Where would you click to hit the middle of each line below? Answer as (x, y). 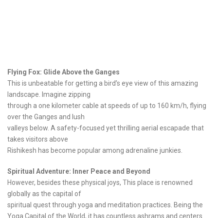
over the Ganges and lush (46, 117)
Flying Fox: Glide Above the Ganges (64, 72)
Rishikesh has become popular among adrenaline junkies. (95, 151)
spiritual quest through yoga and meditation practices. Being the (105, 205)
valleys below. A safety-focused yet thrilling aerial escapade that (106, 128)
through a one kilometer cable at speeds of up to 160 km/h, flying (107, 106)
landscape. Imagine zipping (49, 95)
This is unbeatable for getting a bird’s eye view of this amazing (103, 83)
